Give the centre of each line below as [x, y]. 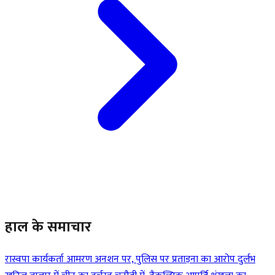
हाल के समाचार [48, 227]
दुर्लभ [246, 260]
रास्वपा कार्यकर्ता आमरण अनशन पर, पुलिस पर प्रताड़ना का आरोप [121, 260]
